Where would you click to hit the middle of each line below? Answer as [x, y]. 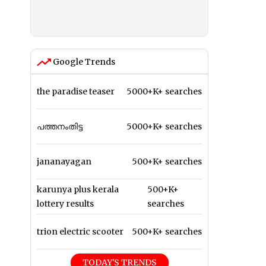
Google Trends [83, 62]
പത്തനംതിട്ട [60, 127]
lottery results [65, 204]
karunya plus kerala [78, 190]
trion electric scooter [80, 232]
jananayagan [64, 162]
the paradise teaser [76, 92]
